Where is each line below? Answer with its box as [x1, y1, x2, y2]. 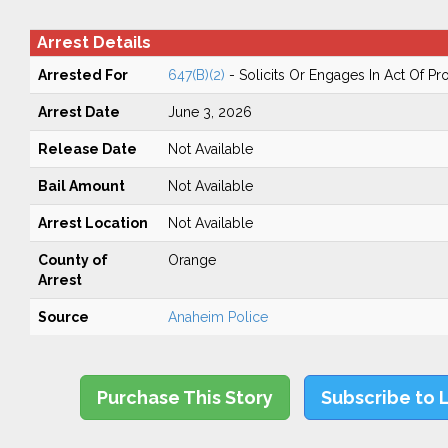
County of [37, 252, 108, 268]
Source [37, 309, 89, 325]
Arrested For [37, 67, 128, 83]
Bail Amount [37, 178, 125, 194]
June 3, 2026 [167, 104, 252, 120]
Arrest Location [37, 215, 148, 231]
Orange [167, 252, 216, 268]
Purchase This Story [97, 387, 274, 408]
